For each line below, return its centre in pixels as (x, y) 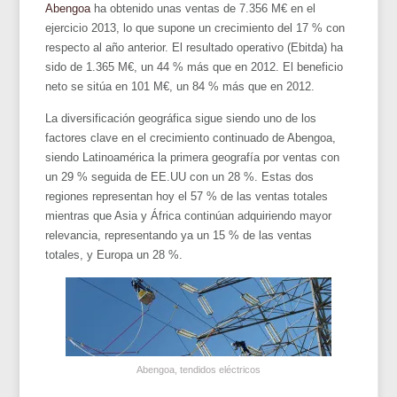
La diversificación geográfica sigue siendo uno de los (181, 118)
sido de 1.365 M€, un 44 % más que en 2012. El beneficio (195, 66)
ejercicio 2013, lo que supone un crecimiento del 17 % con (195, 27)
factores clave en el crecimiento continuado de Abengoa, (191, 137)
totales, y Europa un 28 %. (114, 254)
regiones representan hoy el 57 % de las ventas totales (187, 196)
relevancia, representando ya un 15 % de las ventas (179, 235)
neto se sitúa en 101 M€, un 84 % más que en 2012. (180, 86)
